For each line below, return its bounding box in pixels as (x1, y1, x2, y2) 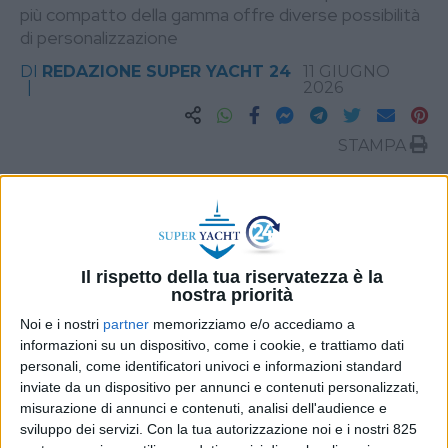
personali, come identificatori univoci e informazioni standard (20, 357, 402, 374)
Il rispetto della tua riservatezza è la (80, 266, 383, 287)
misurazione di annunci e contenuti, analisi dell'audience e (20, 399, 387, 416)
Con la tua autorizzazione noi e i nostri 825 (147, 420, 417, 437)
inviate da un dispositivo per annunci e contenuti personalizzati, (20, 378, 419, 395)
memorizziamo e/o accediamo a (149, 315, 355, 332)
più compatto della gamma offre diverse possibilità (20, 3, 420, 26)
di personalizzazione (20, 26, 178, 49)
